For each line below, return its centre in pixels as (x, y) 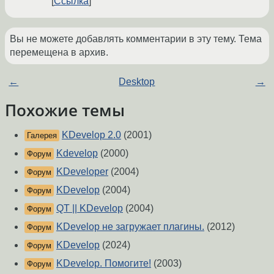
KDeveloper (82, 172)
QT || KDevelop (90, 209)
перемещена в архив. (59, 53)
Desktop (137, 82)
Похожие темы (65, 110)
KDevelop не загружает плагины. (130, 227)
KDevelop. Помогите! (104, 264)
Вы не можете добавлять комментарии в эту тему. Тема (136, 39)
